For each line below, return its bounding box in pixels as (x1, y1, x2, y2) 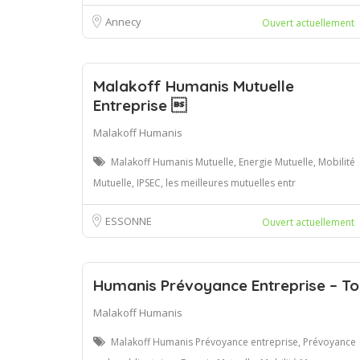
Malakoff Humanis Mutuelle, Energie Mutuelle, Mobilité (111, 154, 355, 169)
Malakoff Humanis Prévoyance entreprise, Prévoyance (111, 334, 356, 349)
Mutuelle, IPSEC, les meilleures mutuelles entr (93, 175, 296, 190)
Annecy (105, 14, 141, 29)
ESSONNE (105, 213, 152, 228)
